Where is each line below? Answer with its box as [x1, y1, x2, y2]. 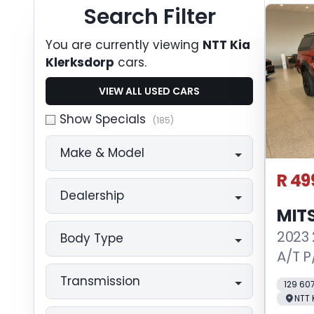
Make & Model [60, 144, 144, 161]
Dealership [60, 187, 124, 204]
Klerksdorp [46, 54, 114, 71]
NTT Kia [203, 36, 250, 53]
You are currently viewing [46, 36, 203, 53]
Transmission [60, 273, 140, 289]
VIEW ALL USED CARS [99, 84, 200, 98]
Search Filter [83, 2, 216, 32]
